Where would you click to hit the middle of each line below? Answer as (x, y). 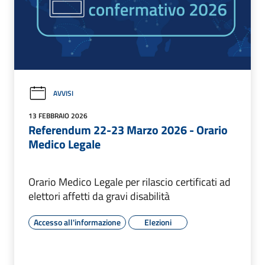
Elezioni (158, 222)
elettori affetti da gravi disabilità (99, 196)
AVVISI (63, 93)
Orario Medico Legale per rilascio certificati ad (130, 182)
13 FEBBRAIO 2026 (58, 115)
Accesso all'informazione (77, 222)
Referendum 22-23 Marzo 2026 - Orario (128, 130)
